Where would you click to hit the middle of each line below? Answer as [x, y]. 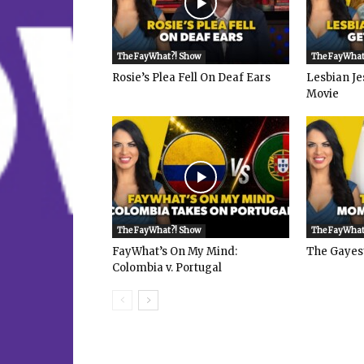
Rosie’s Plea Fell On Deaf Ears [191, 78]
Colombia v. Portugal [167, 268]
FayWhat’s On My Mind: [175, 252]
